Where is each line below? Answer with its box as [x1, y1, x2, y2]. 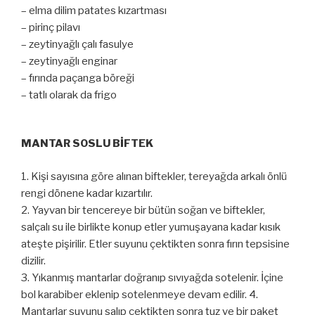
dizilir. [21, 254, 46, 267]
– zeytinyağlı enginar [21, 55, 117, 68]
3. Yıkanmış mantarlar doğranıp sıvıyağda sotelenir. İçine [21, 271, 283, 284]
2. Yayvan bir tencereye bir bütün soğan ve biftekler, [21, 203, 265, 217]
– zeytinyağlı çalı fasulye [21, 38, 134, 51]
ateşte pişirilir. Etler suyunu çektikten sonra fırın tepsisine [21, 237, 290, 250]
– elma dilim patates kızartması [21, 4, 167, 18]
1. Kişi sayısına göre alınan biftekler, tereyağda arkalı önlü [21, 169, 287, 183]
